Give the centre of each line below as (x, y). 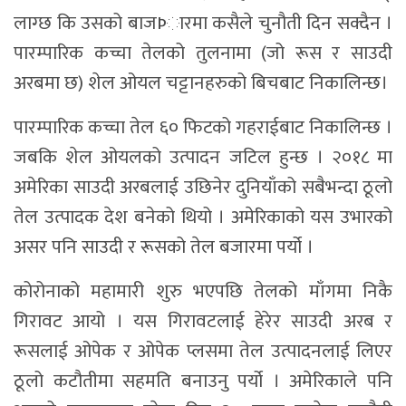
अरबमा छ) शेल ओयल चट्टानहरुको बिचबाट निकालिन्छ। (201, 82)
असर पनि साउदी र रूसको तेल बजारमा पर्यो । (164, 246)
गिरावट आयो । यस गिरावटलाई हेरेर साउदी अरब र (203, 321)
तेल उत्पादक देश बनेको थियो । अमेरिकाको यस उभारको (203, 217)
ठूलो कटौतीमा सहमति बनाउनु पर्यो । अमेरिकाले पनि (203, 381)
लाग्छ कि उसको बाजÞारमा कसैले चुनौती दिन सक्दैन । (203, 23)
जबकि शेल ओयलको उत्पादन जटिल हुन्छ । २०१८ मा (203, 157)
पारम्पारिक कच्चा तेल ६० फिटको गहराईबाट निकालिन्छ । (203, 127)
